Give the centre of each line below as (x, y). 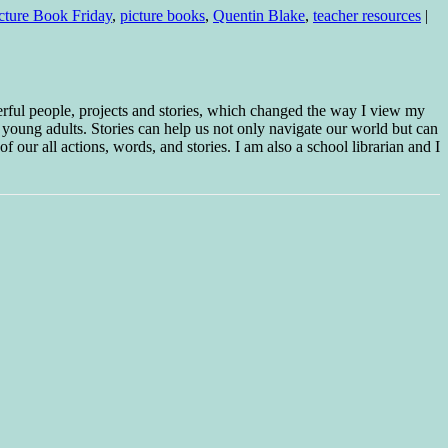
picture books (162, 15)
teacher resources (367, 15)
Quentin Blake (259, 15)
